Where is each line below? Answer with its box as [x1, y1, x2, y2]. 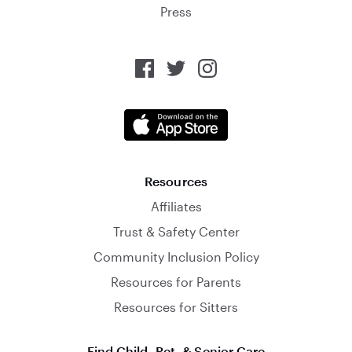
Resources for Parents [111, 274, 241, 289]
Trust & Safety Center [112, 224, 240, 239]
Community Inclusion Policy [93, 249, 259, 264]
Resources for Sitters [114, 299, 238, 314]
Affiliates [150, 199, 202, 214]
